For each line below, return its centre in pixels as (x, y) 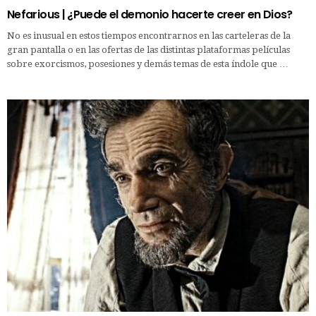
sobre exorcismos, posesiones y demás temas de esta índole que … (148, 64)
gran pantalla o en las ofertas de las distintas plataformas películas (148, 50)
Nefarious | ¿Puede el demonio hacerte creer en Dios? (150, 15)
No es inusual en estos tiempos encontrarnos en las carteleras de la (149, 36)
